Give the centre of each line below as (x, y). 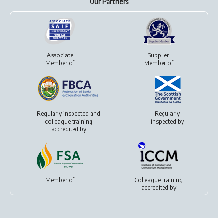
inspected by (167, 121)
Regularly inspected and (68, 114)
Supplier (158, 55)
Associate (60, 55)
